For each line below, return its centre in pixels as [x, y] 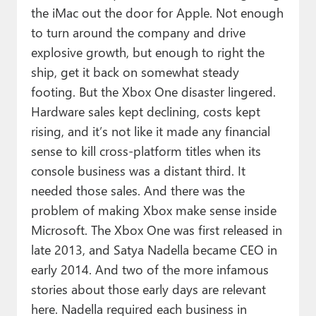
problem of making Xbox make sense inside [153, 210]
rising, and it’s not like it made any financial [150, 131]
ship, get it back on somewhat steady [135, 72]
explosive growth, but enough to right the [147, 52]
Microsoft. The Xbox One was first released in [156, 230]
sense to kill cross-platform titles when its [146, 151]
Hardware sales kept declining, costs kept [145, 111]
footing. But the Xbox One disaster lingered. [153, 92]
